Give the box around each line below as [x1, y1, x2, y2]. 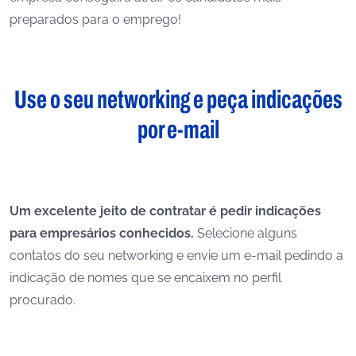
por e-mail [137, 116, 219, 144]
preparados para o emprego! [10, 12, 181, 27]
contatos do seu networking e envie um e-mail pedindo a [10, 248, 343, 263]
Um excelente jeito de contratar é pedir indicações [10, 203, 321, 219]
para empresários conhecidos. [10, 226, 194, 241]
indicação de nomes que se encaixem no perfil [10, 270, 281, 285]
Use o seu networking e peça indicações [14, 86, 342, 114]
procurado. [10, 292, 75, 308]
